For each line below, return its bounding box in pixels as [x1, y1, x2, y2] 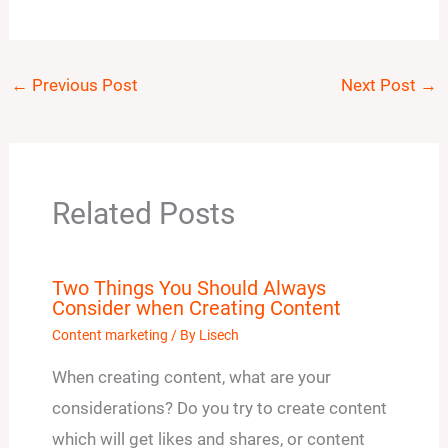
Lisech [198, 326, 239, 343]
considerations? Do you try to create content [51, 397, 387, 418]
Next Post [340, 75, 420, 96]
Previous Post [28, 75, 139, 96]
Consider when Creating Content [51, 295, 341, 320]
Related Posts [51, 195, 235, 231]
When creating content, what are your [51, 366, 331, 387]
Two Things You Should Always [51, 275, 326, 300]
